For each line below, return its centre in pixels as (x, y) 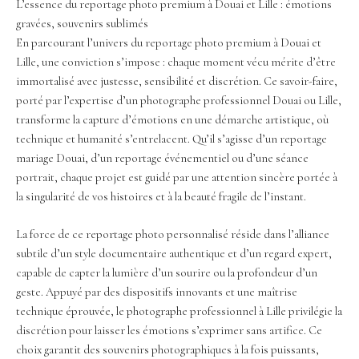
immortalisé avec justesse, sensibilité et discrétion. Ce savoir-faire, (177, 81)
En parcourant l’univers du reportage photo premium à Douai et (169, 42)
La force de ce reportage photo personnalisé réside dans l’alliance (173, 234)
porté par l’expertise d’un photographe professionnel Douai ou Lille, (179, 100)
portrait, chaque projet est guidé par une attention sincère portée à (177, 177)
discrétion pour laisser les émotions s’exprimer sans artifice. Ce (169, 330)
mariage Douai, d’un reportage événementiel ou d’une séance (162, 158)
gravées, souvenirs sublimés (82, 23)
